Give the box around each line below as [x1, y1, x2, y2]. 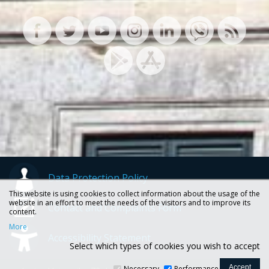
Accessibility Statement [48, 231, 151, 244]
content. [9, 206, 37, 217]
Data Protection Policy [48, 171, 148, 184]
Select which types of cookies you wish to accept [70, 240, 260, 252]
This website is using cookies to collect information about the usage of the [9, 188, 260, 199]
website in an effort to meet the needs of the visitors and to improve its [9, 197, 250, 208]
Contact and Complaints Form [48, 201, 181, 214]
